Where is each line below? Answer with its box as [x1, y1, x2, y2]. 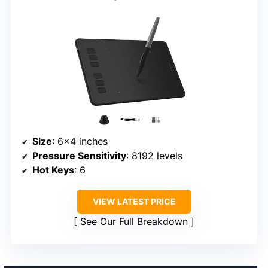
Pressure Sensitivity [32, 150, 126, 162]
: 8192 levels [126, 150, 182, 162]
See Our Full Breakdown [80, 215, 188, 228]
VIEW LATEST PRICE [92, 196, 176, 207]
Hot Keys [32, 164, 74, 176]
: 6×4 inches [52, 135, 108, 148]
